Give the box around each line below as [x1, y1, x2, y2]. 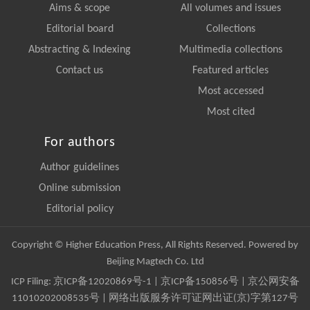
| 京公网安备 [238, 277, 300, 288]
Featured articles [192, 65, 268, 77]
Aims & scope [49, 3, 110, 15]
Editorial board [46, 24, 113, 35]
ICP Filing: [10, 277, 53, 288]
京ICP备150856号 [160, 277, 239, 288]
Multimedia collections [179, 44, 282, 56]
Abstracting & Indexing [28, 44, 131, 56]
